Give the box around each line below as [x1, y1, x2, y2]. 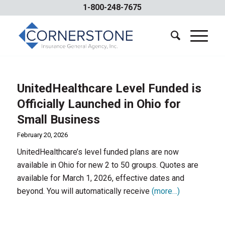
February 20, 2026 [17, 131, 68, 139]
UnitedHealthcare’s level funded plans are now [17, 147, 179, 157]
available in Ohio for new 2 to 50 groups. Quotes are [17, 160, 198, 170]
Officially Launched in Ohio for [17, 97, 181, 111]
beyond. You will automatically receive [17, 186, 152, 196]
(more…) [151, 186, 180, 196]
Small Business [17, 113, 100, 127]
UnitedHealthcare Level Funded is [17, 81, 201, 95]
